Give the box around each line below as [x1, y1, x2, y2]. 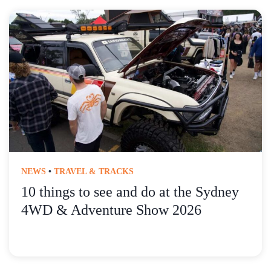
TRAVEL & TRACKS [54, 167, 134, 177]
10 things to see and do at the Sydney [21, 184, 239, 200]
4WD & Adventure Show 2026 [21, 202, 201, 218]
